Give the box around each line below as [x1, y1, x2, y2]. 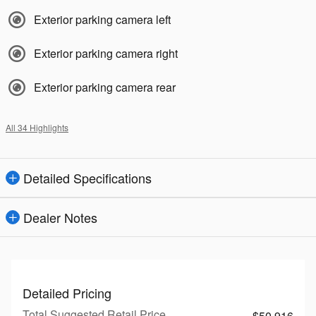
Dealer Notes [23, 208, 97, 226]
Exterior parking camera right [34, 45, 178, 61]
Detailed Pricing [23, 284, 111, 302]
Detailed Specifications [23, 169, 152, 187]
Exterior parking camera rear [34, 79, 176, 95]
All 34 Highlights [6, 121, 68, 133]
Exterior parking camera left [34, 11, 171, 28]
